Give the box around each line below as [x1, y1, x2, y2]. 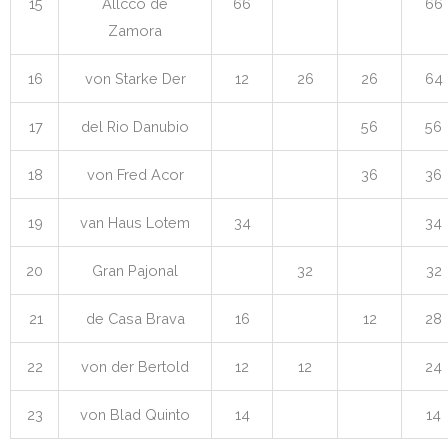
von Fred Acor [86, 165, 184, 183]
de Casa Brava [85, 309, 185, 327]
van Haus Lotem [80, 213, 190, 231]
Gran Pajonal [92, 261, 178, 279]
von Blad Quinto [80, 405, 190, 423]
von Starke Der [84, 69, 186, 87]
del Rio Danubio [81, 117, 189, 135]
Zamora [108, 21, 162, 39]
